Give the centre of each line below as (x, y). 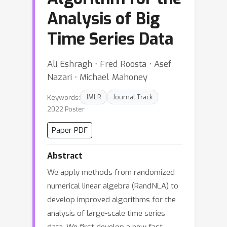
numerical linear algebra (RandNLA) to (113, 186)
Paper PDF (70, 130)
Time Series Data (110, 39)
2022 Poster (66, 109)
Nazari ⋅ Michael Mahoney (97, 77)
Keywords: (64, 97)
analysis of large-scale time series (106, 213)
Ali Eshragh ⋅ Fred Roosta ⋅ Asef (109, 64)
